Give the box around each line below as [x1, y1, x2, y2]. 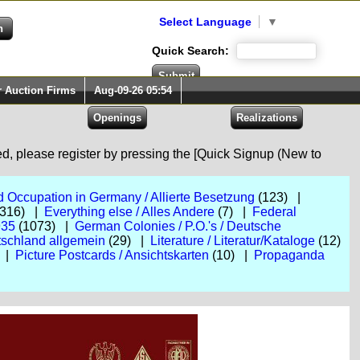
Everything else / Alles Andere [43, 205, 215, 219]
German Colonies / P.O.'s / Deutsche [74, 219, 281, 233]
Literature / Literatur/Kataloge [149, 234, 315, 247]
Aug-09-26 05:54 [94, 84, 172, 96]
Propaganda [253, 248, 325, 262]
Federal [252, 205, 297, 219]
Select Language [159, 15, 252, 28]
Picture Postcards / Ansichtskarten [14, 248, 209, 262]
